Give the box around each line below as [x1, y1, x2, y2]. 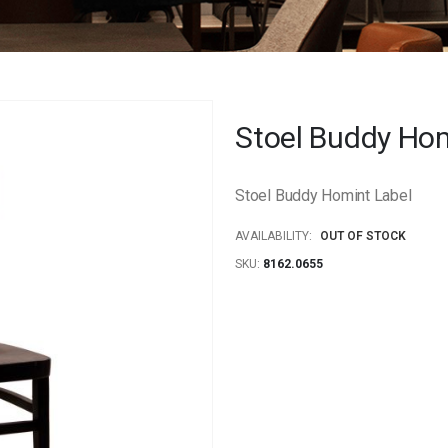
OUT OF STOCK [320, 228, 407, 243]
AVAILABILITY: [235, 228, 313, 243]
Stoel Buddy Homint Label [235, 186, 412, 205]
